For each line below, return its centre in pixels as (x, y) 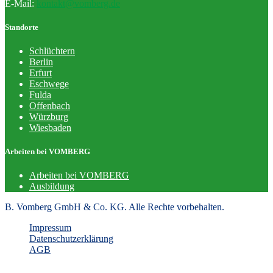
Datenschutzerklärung (71, 239)
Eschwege (49, 83)
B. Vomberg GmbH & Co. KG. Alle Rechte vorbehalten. (115, 207)
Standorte (22, 27)
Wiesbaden (50, 127)
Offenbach (50, 105)
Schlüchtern (52, 51)
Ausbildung (52, 186)
